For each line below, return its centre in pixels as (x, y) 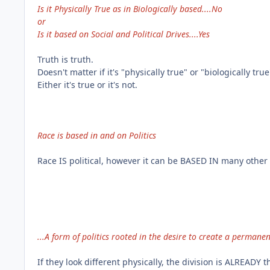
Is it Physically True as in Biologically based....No (130, 8)
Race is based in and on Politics (97, 135)
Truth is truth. (65, 59)
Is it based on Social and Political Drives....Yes (124, 34)
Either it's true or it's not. (87, 84)
